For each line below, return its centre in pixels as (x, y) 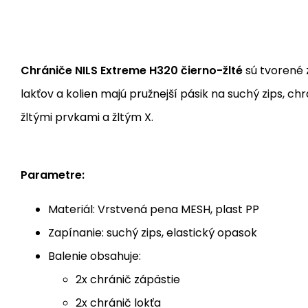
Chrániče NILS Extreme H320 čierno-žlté (132, 71)
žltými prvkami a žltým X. (87, 118)
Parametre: (53, 175)
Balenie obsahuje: (95, 256)
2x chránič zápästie (128, 280)
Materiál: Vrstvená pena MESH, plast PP (154, 210)
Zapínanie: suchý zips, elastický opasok (153, 233)
